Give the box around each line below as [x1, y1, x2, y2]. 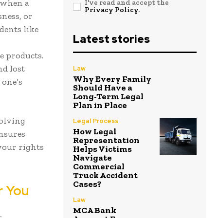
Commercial [73, 161, 125, 172]
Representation [73, 135, 140, 146]
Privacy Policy [85, 5, 138, 15]
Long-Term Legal [73, 91, 144, 102]
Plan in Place [73, 100, 127, 111]
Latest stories [73, 32, 150, 47]
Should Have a [73, 82, 132, 93]
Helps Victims [73, 144, 132, 155]
